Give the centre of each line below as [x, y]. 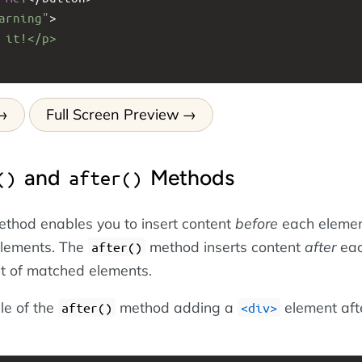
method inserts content [225, 247]
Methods [190, 177]
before [257, 223]
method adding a [177, 307]
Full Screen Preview [112, 114]
